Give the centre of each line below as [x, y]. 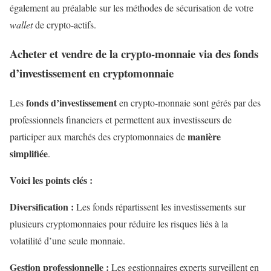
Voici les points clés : [51, 180]
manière [204, 137]
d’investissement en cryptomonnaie [95, 73]
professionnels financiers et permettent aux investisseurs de [121, 120]
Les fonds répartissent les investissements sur [161, 207]
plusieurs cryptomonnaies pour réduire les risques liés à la [119, 224]
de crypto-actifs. [64, 24]
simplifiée [29, 154]
